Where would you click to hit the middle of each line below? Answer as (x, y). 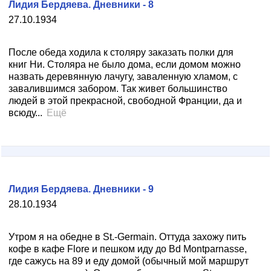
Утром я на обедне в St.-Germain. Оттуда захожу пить (127, 237)
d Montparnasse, (211, 249)
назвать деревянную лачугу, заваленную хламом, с (123, 77)
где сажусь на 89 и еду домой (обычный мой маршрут (129, 261)
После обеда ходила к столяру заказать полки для (121, 52)
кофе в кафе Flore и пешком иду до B (92, 249)
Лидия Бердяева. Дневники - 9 (81, 189)
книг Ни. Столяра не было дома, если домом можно (125, 64)
